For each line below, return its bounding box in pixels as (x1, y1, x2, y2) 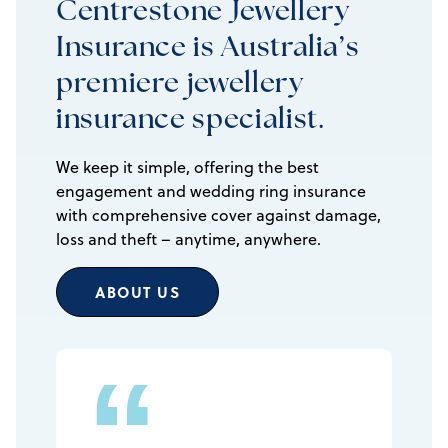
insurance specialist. (56, 107, 325, 136)
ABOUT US (95, 281, 180, 304)
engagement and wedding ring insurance (56, 180, 366, 203)
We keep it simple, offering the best (56, 156, 319, 179)
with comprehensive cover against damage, (56, 204, 381, 227)
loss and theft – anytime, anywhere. (56, 228, 321, 251)
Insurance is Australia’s (56, 35, 360, 64)
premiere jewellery (56, 71, 304, 100)
